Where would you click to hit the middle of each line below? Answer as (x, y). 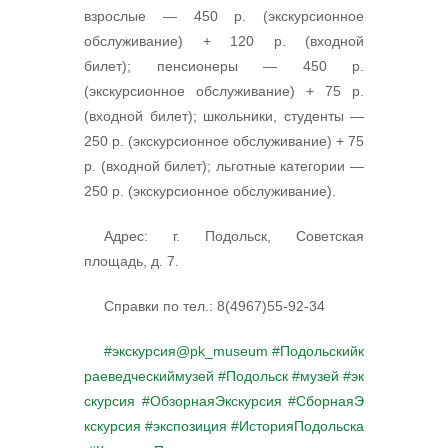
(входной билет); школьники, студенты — (224, 116)
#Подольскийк (318, 351)
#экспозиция (186, 426)
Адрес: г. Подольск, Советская (234, 236)
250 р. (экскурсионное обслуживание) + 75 (224, 141)
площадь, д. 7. (131, 261)
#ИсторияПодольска (297, 426)
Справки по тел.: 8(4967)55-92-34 (214, 306)
